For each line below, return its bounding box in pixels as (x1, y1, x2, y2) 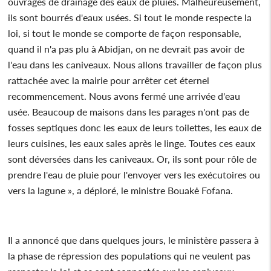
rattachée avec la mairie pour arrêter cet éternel (8, 74, 210, 86)
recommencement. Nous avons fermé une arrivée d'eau (8, 90, 241, 102)
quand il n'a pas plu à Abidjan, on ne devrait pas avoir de (8, 42, 245, 54)
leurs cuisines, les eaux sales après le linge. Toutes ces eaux (8, 137, 256, 149)
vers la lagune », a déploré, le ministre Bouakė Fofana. (8, 184, 233, 196)
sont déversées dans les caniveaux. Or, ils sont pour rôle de (8, 152, 257, 165)
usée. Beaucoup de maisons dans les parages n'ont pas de (8, 105, 250, 117)
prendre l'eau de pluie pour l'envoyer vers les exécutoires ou (8, 168, 261, 180)
